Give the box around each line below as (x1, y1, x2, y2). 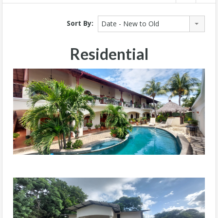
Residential (70, 44, 148, 64)
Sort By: (67, 18, 93, 28)
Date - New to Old (101, 19, 159, 29)
